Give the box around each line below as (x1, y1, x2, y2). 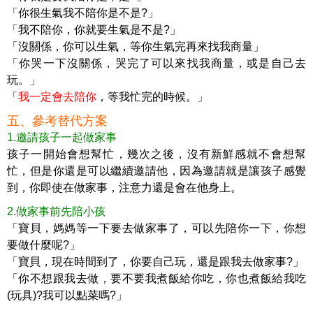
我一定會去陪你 (18, 90, 96, 103)
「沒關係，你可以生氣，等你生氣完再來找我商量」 (7, 40, 264, 52)
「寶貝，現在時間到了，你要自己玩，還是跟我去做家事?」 (7, 255, 304, 268)
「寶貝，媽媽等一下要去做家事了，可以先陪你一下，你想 (7, 221, 306, 234)
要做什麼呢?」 (7, 238, 80, 251)
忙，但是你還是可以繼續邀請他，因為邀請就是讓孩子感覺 (7, 164, 306, 177)
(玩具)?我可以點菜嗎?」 (7, 289, 127, 301)
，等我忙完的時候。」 (96, 90, 208, 103)
